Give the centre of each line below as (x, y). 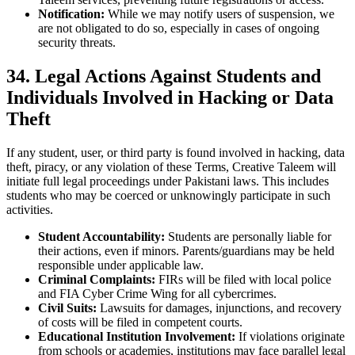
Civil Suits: (67, 308)
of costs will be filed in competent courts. (140, 323)
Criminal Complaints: (97, 280)
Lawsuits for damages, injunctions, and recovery (219, 308)
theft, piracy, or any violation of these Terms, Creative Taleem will (171, 167)
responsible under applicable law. (121, 265)
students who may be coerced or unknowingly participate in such (168, 196)
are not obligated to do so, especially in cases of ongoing (179, 29)
